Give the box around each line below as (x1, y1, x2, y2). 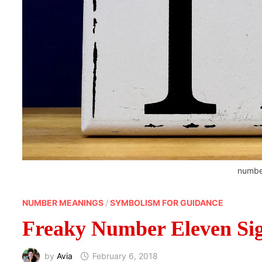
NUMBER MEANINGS (22, 197, 104, 208)
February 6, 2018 (92, 250, 158, 261)
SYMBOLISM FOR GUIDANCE (110, 197, 224, 208)
